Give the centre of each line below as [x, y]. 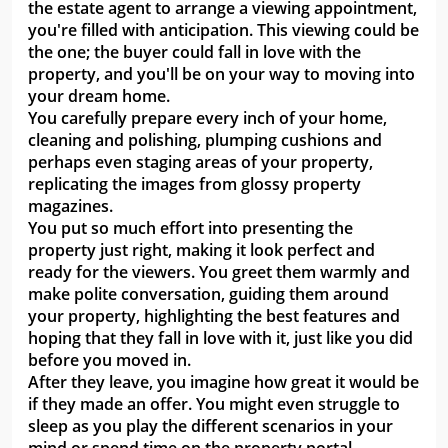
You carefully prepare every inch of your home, [207, 118]
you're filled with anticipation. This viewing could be [223, 30]
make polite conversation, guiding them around [208, 294]
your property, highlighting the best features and [214, 316]
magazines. [70, 206]
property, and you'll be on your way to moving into [221, 74]
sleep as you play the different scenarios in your [210, 426]
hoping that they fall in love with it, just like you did [220, 338]
